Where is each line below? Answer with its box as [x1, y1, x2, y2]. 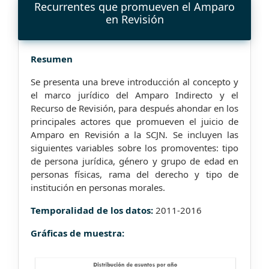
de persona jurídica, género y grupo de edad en [31, 154, 238, 167]
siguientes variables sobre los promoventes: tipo [31, 141, 238, 154]
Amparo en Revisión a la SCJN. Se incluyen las [31, 128, 238, 141]
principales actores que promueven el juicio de [31, 115, 238, 127]
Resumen [31, 52, 73, 65]
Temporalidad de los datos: [31, 204, 153, 216]
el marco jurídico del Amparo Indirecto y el [31, 88, 238, 101]
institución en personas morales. [31, 181, 165, 193]
